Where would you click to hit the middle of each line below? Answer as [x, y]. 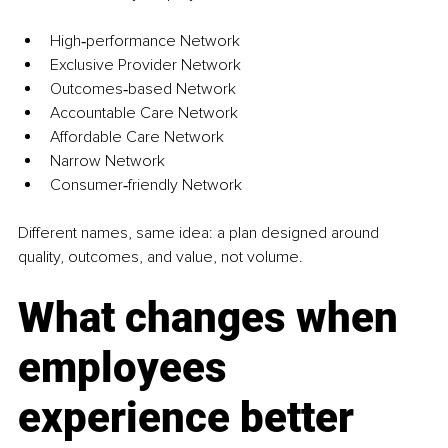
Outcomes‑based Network [143, 89]
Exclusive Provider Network [145, 65]
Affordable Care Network [137, 137]
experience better [191, 418]
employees [127, 368]
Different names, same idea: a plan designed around [200, 233]
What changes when [213, 318]
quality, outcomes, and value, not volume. [160, 257]
